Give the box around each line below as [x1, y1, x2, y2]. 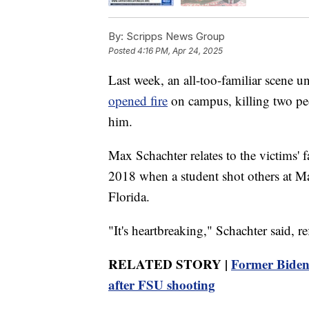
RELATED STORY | [108, 255, 231, 274]
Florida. [108, 188, 150, 206]
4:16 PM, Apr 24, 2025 [137, 46, 223, 57]
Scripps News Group [123, 30, 225, 43]
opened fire [108, 92, 168, 110]
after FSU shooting [108, 275, 215, 295]
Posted [108, 46, 137, 57]
